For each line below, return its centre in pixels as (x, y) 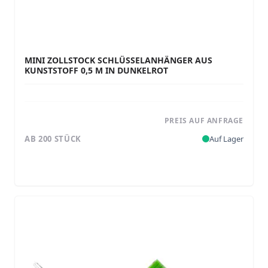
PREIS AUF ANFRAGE (204, 121)
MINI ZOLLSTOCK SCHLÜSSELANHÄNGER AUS (118, 60)
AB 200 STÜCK (53, 138)
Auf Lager (226, 138)
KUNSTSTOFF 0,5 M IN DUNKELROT (96, 70)
